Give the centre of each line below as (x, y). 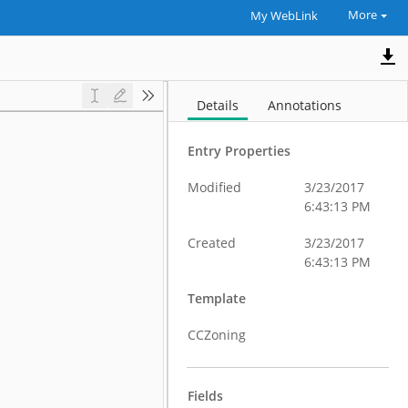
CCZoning (217, 335)
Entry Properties (240, 151)
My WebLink (284, 16)
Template (217, 298)
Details (218, 105)
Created (212, 243)
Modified (215, 187)
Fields (206, 396)
